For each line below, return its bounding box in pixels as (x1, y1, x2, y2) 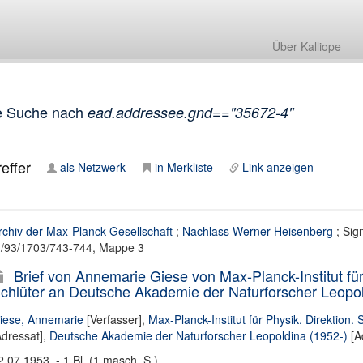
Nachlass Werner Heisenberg (181, 223, 333, 239)
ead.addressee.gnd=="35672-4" (87, 102, 293, 122)
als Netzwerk (59, 159, 126, 175)
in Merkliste (154, 159, 213, 175)
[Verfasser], (83, 311, 148, 327)
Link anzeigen (241, 159, 314, 175)
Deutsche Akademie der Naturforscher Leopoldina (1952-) (49, 327, 348, 344)
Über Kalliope (272, 38, 341, 54)
